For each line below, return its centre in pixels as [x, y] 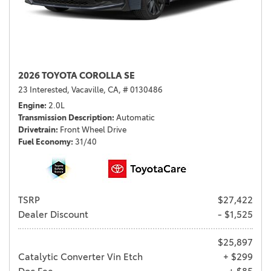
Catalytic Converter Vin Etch [80, 257]
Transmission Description [65, 118]
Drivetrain [37, 130]
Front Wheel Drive [93, 130]
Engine [31, 106]
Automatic [135, 118]
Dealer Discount [53, 215]
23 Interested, [44, 90]
